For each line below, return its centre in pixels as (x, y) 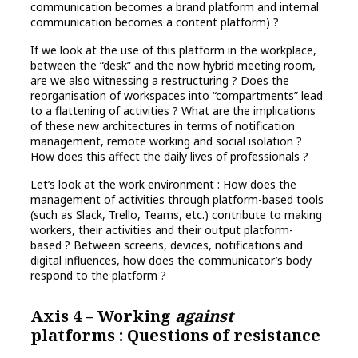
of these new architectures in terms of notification (163, 126)
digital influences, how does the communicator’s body (171, 261)
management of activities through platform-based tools (177, 200)
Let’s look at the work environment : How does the (163, 185)
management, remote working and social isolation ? (166, 141)
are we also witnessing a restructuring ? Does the (160, 81)
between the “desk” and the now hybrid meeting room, (173, 66)
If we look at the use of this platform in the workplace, (173, 50)
